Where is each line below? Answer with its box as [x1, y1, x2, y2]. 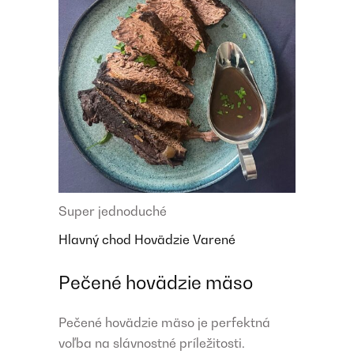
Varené [193, 232, 235, 248]
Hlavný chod [58, 232, 134, 248]
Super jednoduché [58, 203, 167, 220]
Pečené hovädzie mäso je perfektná [58, 314, 270, 331]
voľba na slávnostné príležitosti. [58, 335, 245, 352]
